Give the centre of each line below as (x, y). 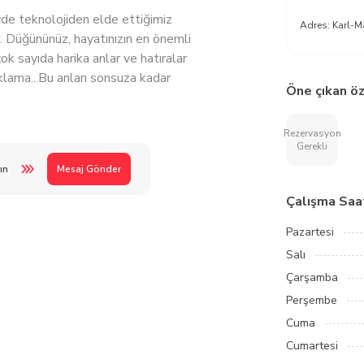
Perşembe (312, 300)
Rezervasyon (312, 133)
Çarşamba (312, 277)
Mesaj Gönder (89, 169)
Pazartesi (310, 232)
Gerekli (312, 146)
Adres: (316, 25)
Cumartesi (312, 346)
